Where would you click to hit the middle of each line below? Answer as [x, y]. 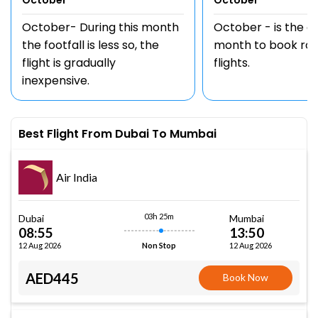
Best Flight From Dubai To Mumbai [117, 134]
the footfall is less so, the [91, 45]
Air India [77, 177]
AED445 [52, 278]
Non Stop [159, 245]
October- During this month [100, 27]
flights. [232, 63]
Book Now [246, 277]
